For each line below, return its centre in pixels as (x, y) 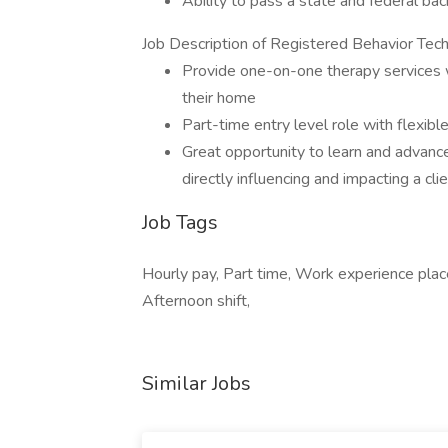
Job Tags (180, 222)
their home (219, 98)
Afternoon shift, (196, 301)
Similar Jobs (196, 383)
